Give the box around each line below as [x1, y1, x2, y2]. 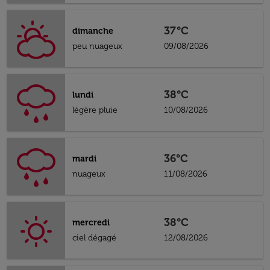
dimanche [72, 26, 113, 36]
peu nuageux [72, 41, 122, 51]
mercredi [72, 218, 110, 228]
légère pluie [72, 105, 118, 115]
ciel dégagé [72, 233, 116, 243]
